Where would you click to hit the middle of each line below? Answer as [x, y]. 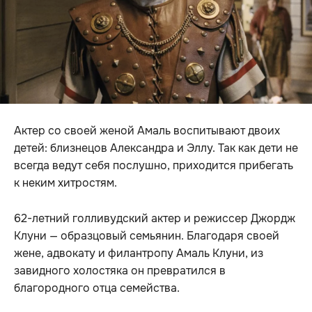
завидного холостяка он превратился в [120, 270]
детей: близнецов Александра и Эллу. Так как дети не [156, 148]
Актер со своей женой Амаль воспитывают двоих [147, 130]
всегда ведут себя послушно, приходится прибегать [154, 165]
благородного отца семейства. [97, 288]
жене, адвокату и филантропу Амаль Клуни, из [139, 253]
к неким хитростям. [65, 182]
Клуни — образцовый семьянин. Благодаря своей [147, 235]
